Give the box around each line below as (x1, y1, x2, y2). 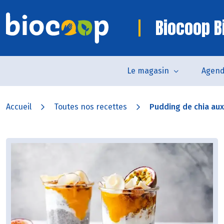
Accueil (6, 102, 31, 111)
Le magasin (126, 66, 169, 75)
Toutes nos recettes (54, 102, 127, 111)
